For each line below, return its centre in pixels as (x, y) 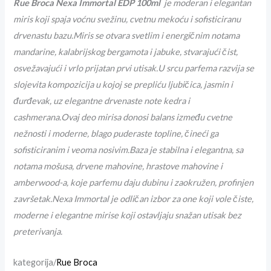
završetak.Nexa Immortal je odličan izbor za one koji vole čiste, (134, 199)
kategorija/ (35, 262)
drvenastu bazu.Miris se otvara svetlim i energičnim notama (127, 36)
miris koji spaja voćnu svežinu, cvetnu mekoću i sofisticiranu (127, 19)
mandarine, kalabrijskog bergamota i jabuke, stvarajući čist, (126, 52)
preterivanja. (38, 232)
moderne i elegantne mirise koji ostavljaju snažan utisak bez (128, 215)
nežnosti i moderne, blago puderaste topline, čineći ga (116, 134)
